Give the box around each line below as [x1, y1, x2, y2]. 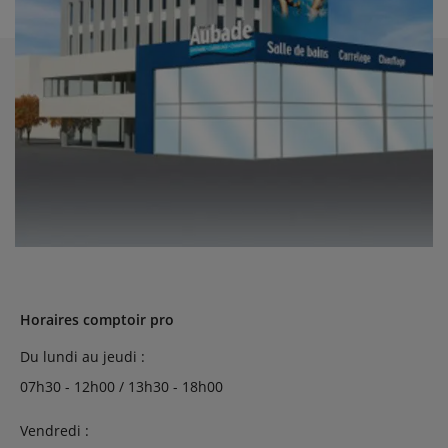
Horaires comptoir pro [20, 310, 174, 329]
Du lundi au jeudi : [20, 347, 145, 366]
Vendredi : [20, 421, 89, 440]
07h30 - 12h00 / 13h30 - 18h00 [20, 377, 223, 396]
